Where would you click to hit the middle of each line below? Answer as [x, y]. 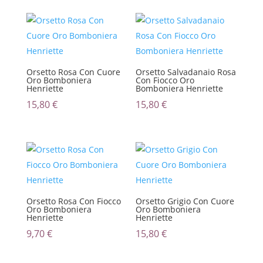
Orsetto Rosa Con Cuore [73, 72]
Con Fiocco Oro [165, 80]
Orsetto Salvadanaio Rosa [186, 72]
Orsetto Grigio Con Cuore [185, 201]
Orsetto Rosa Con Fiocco [73, 201]
